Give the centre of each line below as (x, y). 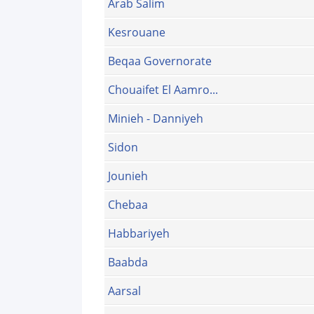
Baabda (128, 262)
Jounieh (128, 176)
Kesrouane (137, 33)
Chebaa (128, 205)
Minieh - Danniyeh (156, 119)
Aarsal (124, 291)
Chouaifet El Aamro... (163, 90)
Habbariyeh (139, 234)
